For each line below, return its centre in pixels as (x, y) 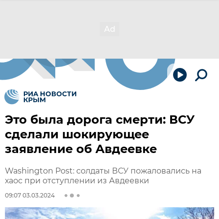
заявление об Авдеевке (81, 149)
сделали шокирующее (77, 134)
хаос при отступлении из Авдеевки (77, 181)
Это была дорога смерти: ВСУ (100, 120)
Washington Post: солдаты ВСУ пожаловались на (103, 171)
